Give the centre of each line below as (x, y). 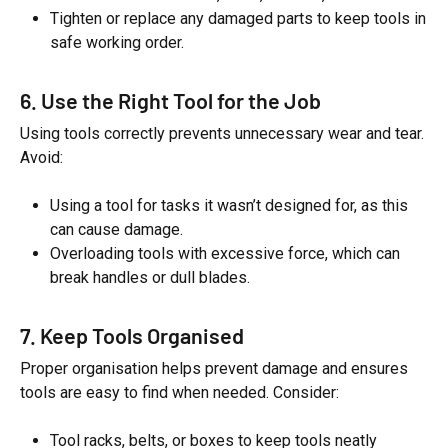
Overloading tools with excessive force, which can (225, 253)
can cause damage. (116, 229)
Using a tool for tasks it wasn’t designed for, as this (229, 205)
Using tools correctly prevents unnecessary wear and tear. (222, 133)
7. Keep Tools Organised (132, 335)
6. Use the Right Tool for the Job (170, 100)
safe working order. (117, 42)
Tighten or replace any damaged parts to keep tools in (238, 18)
